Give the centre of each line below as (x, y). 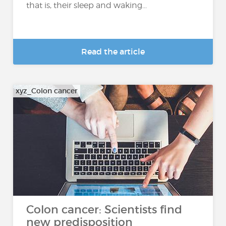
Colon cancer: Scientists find (104, 210)
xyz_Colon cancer (47, 91)
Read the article (113, 51)
